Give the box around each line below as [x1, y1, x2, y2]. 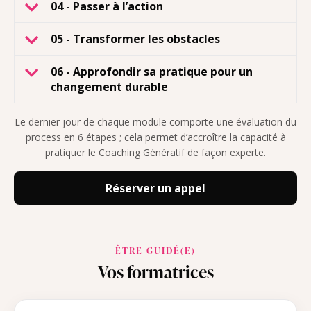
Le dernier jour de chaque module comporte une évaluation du [15, 115, 296, 128]
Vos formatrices [97, 259, 214, 284]
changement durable [51, 78, 168, 94]
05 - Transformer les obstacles [51, 31, 220, 47]
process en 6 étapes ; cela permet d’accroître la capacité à [25, 130, 286, 144]
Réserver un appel [106, 180, 205, 196]
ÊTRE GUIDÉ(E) [115, 244, 196, 257]
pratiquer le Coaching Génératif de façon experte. [45, 145, 266, 159]
